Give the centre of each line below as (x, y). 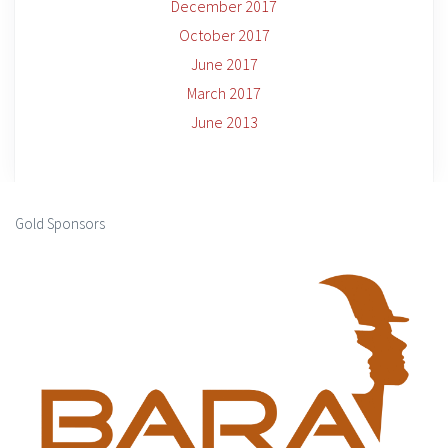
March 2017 (224, 93)
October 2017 (224, 35)
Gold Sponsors (60, 223)
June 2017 (224, 64)
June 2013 (224, 122)
